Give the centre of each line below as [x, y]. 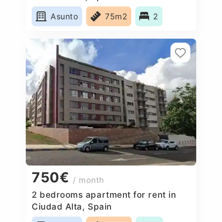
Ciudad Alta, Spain [72, 206]
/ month [88, 180]
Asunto [65, 16]
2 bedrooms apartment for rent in [104, 194]
